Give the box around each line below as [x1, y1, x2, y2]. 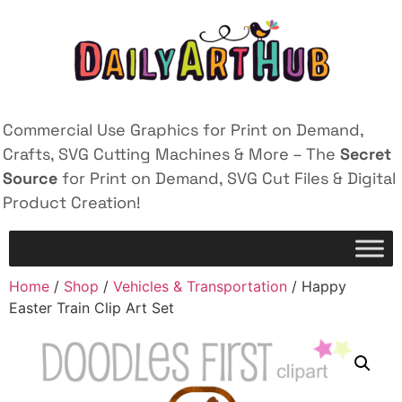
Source [3, 168, 57, 188]
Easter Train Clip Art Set [9, 299, 174, 318]
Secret [340, 144, 391, 164]
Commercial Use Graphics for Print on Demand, [3, 119, 363, 140]
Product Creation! [3, 192, 141, 213]
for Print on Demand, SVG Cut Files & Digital [57, 168, 396, 188]
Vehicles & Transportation [113, 277, 287, 296]
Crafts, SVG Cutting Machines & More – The [3, 144, 340, 164]
